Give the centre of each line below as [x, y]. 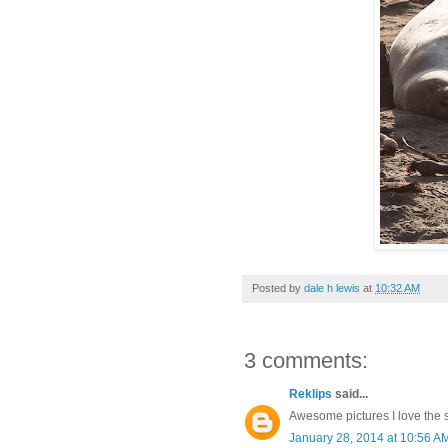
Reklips [310, 393]
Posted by [278, 287]
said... [350, 393]
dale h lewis [332, 287]
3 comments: [306, 360]
